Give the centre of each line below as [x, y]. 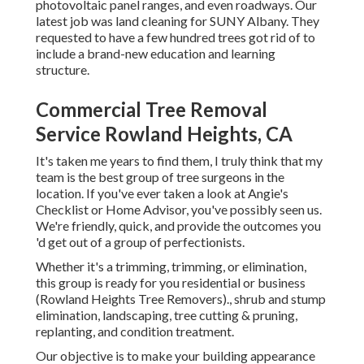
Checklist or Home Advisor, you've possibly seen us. [179, 210]
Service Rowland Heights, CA [164, 134]
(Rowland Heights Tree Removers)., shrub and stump [181, 299]
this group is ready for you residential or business [171, 283]
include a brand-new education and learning [156, 54]
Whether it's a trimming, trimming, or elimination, [171, 266]
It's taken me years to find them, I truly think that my [179, 161]
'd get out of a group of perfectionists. [140, 242]
